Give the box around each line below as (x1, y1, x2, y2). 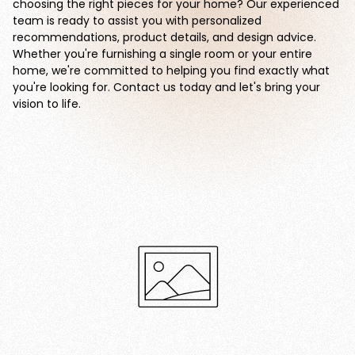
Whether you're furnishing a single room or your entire (13, 46, 312, 62)
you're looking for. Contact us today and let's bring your (13, 79, 320, 95)
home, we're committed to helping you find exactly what (13, 63, 330, 78)
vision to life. (13, 96, 81, 112)
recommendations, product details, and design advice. (13, 29, 316, 45)
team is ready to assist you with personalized (13, 13, 261, 29)
